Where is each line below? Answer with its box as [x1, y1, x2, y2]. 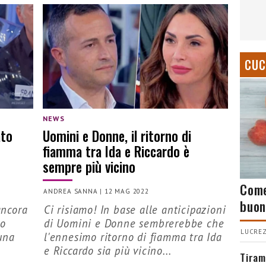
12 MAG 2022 [104, 186, 149, 195]
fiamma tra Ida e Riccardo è [43, 141, 189, 162]
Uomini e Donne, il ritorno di [43, 125, 191, 147]
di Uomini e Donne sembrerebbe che [44, 216, 224, 230]
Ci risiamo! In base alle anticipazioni [44, 202, 226, 217]
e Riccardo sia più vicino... [44, 243, 172, 258]
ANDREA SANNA [43, 186, 98, 195]
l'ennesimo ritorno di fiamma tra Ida [44, 229, 222, 244]
